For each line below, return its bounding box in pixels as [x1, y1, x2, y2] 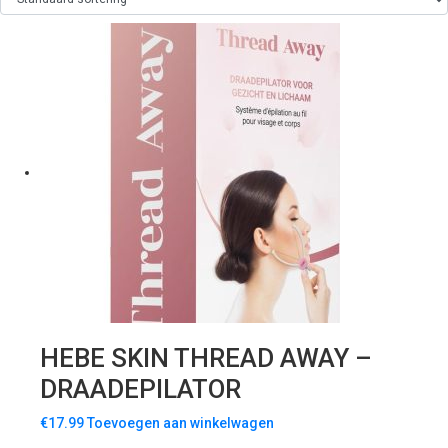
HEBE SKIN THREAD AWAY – [40, 343, 372, 374]
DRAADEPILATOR [40, 374, 241, 405]
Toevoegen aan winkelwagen [87, 415, 274, 432]
